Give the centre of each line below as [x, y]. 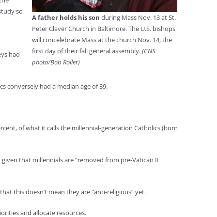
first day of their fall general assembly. [87, 51]
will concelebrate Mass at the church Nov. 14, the [102, 40]
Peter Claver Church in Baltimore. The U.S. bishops [104, 29]
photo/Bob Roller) [56, 62]
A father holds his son [66, 17]
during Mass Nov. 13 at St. [138, 17]
